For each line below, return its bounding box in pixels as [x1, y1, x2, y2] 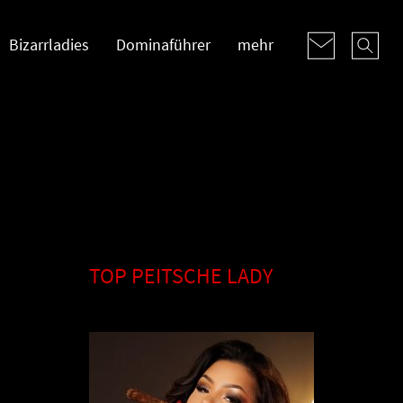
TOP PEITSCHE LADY [88, 262, 273, 290]
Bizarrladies [9, 34, 89, 55]
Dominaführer [116, 34, 210, 55]
